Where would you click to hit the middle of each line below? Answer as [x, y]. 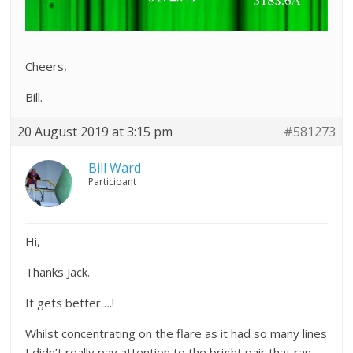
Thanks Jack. [58, 272]
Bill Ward [115, 168]
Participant [113, 182]
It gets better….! [70, 303]
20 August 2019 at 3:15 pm [95, 132]
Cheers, [46, 67]
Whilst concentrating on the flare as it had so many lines [176, 334]
